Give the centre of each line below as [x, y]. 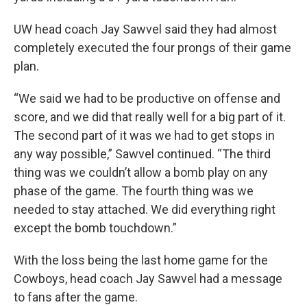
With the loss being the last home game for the [141, 260]
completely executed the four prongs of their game [152, 47]
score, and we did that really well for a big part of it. [150, 116]
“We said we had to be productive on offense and [147, 98]
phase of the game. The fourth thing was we [134, 191]
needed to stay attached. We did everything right [145, 209]
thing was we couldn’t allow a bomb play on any [141, 172]
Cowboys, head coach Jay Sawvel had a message [148, 278]
